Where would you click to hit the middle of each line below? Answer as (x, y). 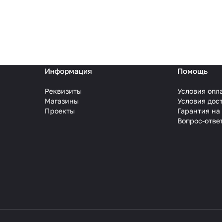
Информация (68, 71)
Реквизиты (63, 91)
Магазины (61, 101)
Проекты (59, 111)
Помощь (193, 71)
